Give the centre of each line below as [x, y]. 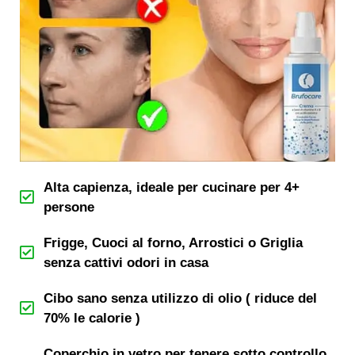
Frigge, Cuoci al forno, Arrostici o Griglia [173, 243]
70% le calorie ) [92, 318]
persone [69, 207]
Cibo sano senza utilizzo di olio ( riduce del [180, 298]
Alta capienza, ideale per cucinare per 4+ [172, 187]
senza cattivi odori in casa [126, 263]
